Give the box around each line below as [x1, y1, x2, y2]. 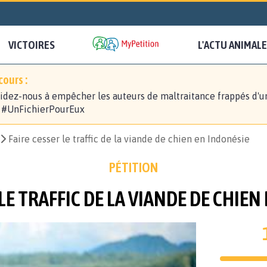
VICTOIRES [8, 38, 55, 52]
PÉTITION [109, 160, 158, 176]
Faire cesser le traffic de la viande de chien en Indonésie [8, 133, 250, 145]
